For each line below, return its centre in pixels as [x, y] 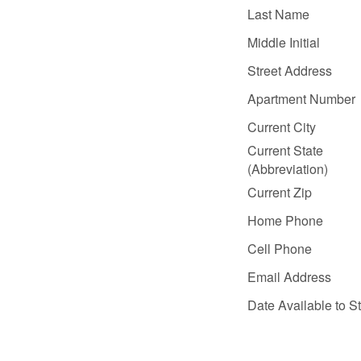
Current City [282, 127]
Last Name [278, 14]
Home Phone [285, 220]
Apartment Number [301, 99]
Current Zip [280, 192]
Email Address [289, 277]
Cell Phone [280, 249]
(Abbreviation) [288, 169]
